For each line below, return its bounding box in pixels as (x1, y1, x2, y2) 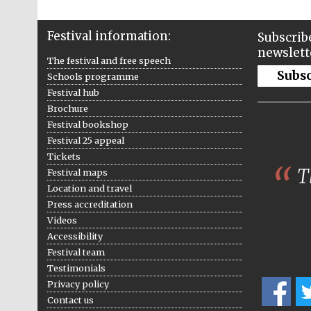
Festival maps (47, 166, 108, 178)
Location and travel (47, 182, 132, 194)
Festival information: (47, 28, 171, 44)
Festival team (47, 246, 105, 258)
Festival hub (47, 86, 99, 98)
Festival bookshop (47, 118, 128, 130)
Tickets (47, 150, 81, 162)
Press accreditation (47, 198, 133, 210)
